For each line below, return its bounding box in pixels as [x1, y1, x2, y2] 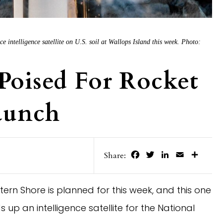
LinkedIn [170, 149, 202, 160]
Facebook [141, 149, 174, 160]
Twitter [156, 149, 182, 160]
